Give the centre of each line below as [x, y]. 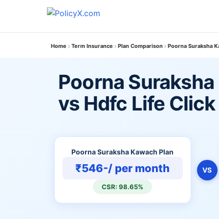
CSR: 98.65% [123, 187]
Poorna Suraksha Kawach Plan [123, 152]
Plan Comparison [140, 46]
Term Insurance [92, 46]
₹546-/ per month [123, 168]
